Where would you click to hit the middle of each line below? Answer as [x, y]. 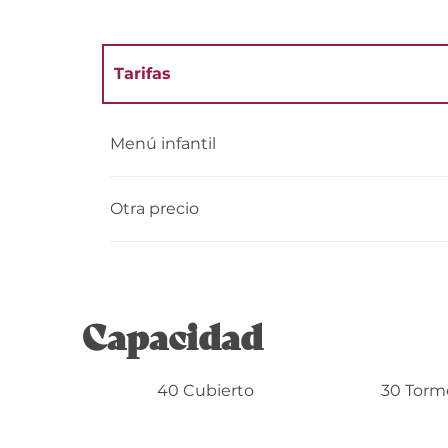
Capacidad [173, 334]
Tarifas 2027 [165, 131]
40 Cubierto [205, 390]
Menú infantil [163, 143]
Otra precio [155, 208]
